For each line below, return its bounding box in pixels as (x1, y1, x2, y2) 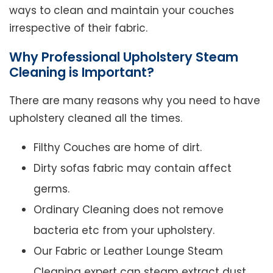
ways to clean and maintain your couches (9, 3, 234, 18)
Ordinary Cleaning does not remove (34, 202, 224, 218)
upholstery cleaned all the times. (9, 111, 182, 126)
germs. (34, 182, 69, 197)
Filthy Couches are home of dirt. (34, 140, 202, 155)
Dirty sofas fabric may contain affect (34, 161, 232, 176)
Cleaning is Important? (9, 63, 154, 82)
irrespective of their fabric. (9, 21, 147, 36)
